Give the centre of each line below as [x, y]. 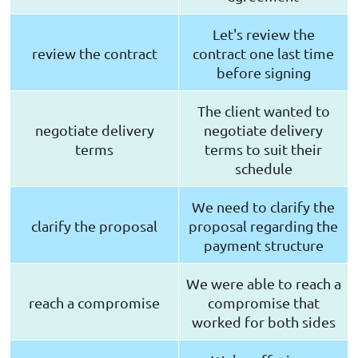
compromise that [263, 303]
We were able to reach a [263, 284]
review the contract [94, 54]
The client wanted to [263, 111]
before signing [263, 73]
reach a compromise [94, 303]
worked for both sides [263, 322]
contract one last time [263, 54]
